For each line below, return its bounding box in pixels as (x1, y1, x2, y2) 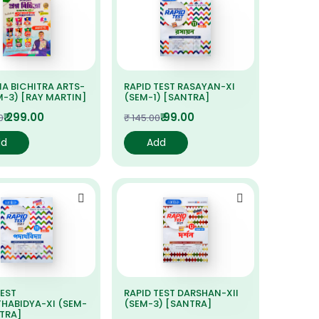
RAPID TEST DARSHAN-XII (124, 286, 239, 300)
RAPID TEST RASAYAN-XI (124, 80, 235, 93)
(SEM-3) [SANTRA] (124, 297, 211, 310)
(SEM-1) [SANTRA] (124, 90, 209, 104)
